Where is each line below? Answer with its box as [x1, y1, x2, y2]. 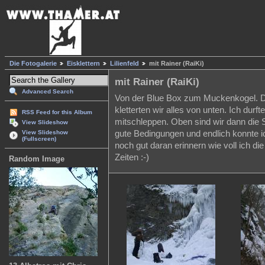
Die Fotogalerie [9, 60, 57, 67]
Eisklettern [67, 60, 100, 67]
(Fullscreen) [22, 135, 56, 143]
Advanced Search [22, 88, 73, 95]
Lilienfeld [110, 60, 139, 67]
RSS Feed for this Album [22, 109, 92, 116]
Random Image [9, 154, 64, 164]
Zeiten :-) [115, 152, 149, 162]
